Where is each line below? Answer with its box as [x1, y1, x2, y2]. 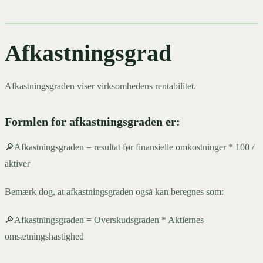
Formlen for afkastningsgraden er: [5, 115, 180, 129]
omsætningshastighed [5, 231, 84, 242]
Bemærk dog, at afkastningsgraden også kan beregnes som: [5, 187, 224, 197]
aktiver [5, 159, 30, 169]
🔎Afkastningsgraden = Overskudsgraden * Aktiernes [5, 215, 204, 225]
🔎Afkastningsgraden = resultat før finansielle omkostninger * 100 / [5, 142, 254, 153]
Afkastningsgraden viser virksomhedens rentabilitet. [5, 81, 196, 92]
